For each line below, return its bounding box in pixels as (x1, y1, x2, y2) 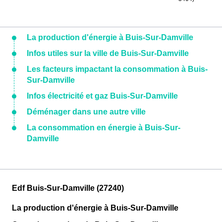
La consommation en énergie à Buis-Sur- (27, 123, 180, 132)
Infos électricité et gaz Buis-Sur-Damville (27, 92, 178, 100)
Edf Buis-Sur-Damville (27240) (12, 184, 124, 192)
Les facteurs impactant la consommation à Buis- (27, 65, 208, 73)
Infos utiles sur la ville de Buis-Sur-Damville (27, 49, 189, 57)
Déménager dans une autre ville (27, 108, 146, 116)
